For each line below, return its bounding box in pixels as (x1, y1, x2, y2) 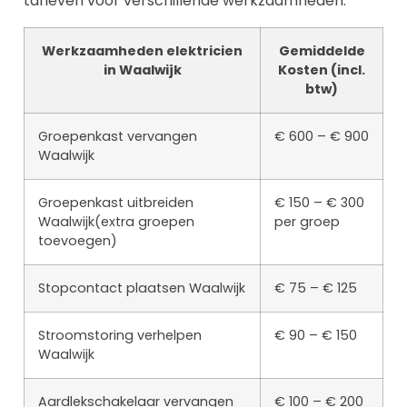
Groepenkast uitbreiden (38, 194, 194, 213)
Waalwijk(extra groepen (38, 213, 194, 232)
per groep (274, 213, 340, 232)
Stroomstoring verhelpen (38, 326, 202, 345)
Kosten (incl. (278, 61, 365, 80)
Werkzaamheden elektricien (42, 42, 243, 61)
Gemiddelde (278, 42, 365, 61)
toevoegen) (38, 232, 117, 251)
